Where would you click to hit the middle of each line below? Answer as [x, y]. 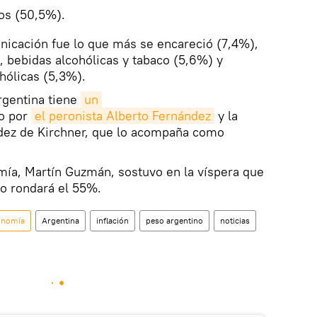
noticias [235, 221]
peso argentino [174, 221]
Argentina [60, 221]
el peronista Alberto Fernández [123, 116]
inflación [113, 221]
